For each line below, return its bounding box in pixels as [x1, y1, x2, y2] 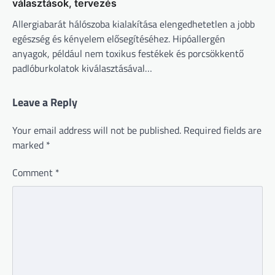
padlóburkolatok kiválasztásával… [12, 60, 152, 76]
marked [12, 137, 46, 152]
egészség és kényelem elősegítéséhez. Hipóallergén [12, 31, 225, 46]
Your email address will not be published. [12, 122, 181, 137]
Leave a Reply [12, 93, 77, 110]
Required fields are [184, 122, 261, 137]
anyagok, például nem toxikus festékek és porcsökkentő [12, 45, 244, 61]
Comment [12, 165, 55, 180]
